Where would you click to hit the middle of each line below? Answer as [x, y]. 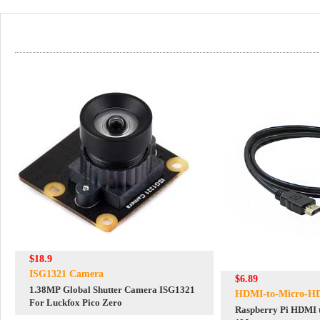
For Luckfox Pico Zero [76, 303]
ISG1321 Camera [66, 274]
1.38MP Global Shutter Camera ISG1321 [112, 290]
